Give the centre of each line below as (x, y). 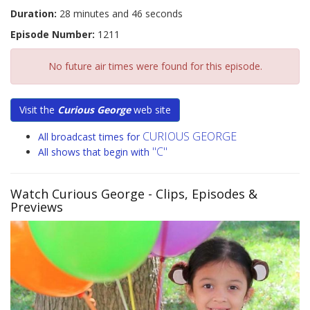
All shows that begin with (95, 152)
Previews (37, 207)
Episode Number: (53, 35)
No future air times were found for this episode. (155, 66)
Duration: (34, 14)
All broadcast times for (90, 137)
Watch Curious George (77, 194)
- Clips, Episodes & (201, 194)
